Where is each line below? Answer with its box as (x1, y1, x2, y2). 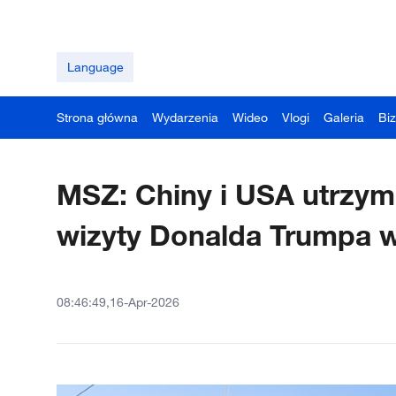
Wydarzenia (152, 110, 218, 125)
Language (66, 59, 124, 74)
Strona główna (57, 110, 138, 125)
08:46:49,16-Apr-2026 (57, 294, 179, 309)
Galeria (324, 110, 364, 125)
